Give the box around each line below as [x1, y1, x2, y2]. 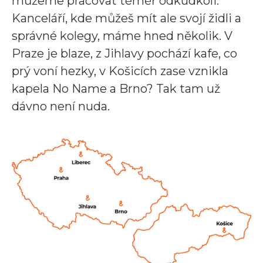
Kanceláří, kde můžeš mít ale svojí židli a [12, 11, 241, 25]
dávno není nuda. [12, 99, 110, 113]
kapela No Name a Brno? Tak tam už [12, 82, 220, 96]
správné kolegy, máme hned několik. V [12, 29, 232, 43]
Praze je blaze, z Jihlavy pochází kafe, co [12, 46, 237, 60]
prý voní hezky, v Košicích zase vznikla [12, 64, 228, 78]
